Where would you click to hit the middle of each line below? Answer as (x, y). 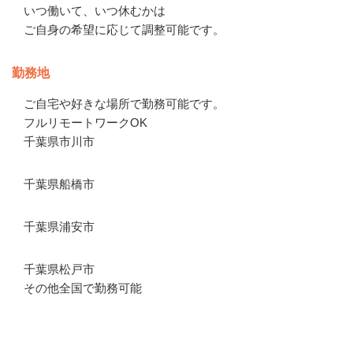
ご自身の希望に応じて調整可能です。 (124, 29)
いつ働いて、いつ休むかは (95, 10)
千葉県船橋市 (59, 184)
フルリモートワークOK (85, 122)
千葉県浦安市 (59, 226)
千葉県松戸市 (59, 269)
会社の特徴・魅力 (71, 339)
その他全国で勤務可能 (83, 288)
